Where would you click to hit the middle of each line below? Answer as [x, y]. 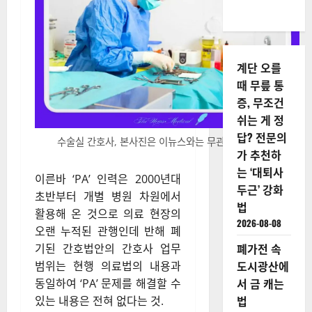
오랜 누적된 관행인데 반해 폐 [108, 231]
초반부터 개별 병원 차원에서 [108, 196]
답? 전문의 [262, 137]
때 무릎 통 [260, 85]
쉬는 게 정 [260, 120]
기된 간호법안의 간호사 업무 [108, 249]
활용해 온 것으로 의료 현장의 [108, 214]
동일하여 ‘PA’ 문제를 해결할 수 [108, 283]
